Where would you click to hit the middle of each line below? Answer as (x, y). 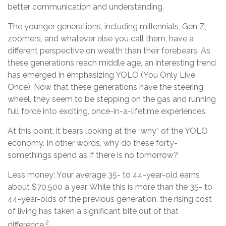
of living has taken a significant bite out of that (93, 211)
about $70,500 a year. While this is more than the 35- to (110, 187)
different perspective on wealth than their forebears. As (109, 51)
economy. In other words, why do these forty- (93, 143)
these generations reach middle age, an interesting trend (112, 63)
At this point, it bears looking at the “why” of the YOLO (108, 131)
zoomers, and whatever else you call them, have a (101, 39)
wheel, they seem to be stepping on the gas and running (112, 99)
